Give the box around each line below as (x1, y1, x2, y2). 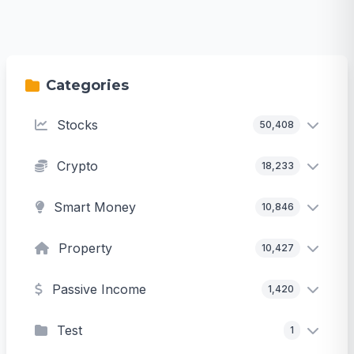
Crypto (57, 158, 98, 175)
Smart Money (54, 199, 136, 216)
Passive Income (52, 281, 146, 298)
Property (58, 240, 112, 257)
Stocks (57, 117, 98, 134)
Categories (46, 77, 129, 95)
